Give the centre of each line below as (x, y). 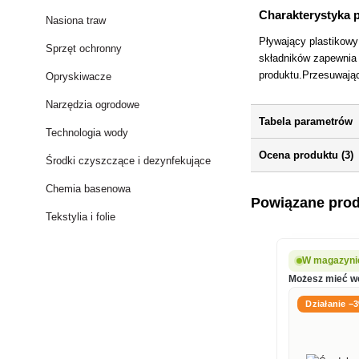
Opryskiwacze (79, 77)
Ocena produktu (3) (307, 155)
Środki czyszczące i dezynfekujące (129, 161)
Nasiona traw (76, 20)
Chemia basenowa (89, 189)
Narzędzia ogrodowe (93, 105)
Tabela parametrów (306, 122)
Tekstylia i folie (81, 217)
